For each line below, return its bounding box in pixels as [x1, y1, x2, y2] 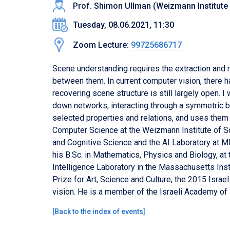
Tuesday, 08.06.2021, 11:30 [73, 20, 174, 30]
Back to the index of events [54, 207, 143, 216]
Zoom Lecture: [73, 40, 131, 50]
